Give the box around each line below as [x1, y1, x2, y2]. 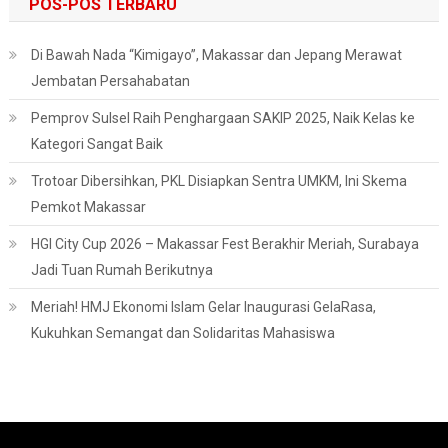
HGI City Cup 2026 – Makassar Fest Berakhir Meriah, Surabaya [30, 236, 419, 253]
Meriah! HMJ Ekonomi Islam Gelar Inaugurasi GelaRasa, [30, 299, 376, 316]
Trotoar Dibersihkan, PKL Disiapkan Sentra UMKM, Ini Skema [30, 173, 407, 190]
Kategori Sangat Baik [30, 136, 163, 153]
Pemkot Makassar [30, 199, 146, 216]
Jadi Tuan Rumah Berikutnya [30, 262, 213, 279]
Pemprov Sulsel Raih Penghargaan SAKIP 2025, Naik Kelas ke [30, 110, 415, 127]
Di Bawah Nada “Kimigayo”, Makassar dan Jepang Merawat [30, 47, 402, 64]
